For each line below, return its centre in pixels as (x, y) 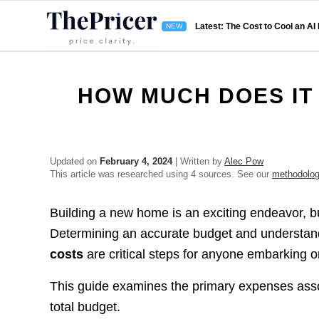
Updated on (75, 161)
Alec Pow (244, 161)
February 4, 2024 (136, 161)
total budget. (85, 307)
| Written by (199, 161)
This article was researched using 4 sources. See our (161, 174)
